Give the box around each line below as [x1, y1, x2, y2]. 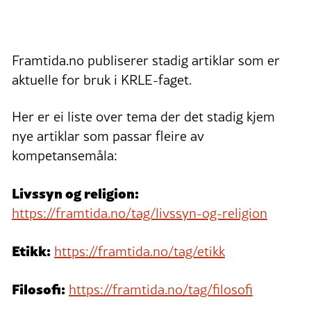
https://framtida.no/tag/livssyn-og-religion [12, 203, 267, 224]
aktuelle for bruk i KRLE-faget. [12, 70, 192, 90]
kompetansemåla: [12, 146, 117, 166]
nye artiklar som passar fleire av [12, 126, 204, 146]
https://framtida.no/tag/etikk [54, 242, 225, 262]
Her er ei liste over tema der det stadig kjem [12, 107, 275, 127]
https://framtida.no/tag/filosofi [69, 280, 253, 300]
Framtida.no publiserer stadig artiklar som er [12, 51, 280, 71]
